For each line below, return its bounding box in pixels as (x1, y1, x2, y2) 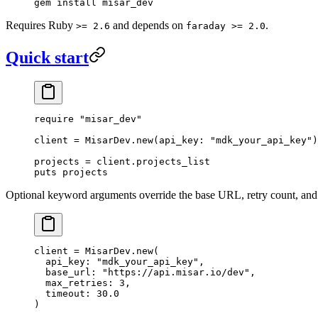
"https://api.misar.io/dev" (97, 267, 250, 278)
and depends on (110, 18, 186, 31)
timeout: (34, 288, 91, 300)
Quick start (6, 48, 89, 67)
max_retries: (34, 278, 114, 289)
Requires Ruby (6, 18, 76, 31)
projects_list (136, 156, 210, 168)
